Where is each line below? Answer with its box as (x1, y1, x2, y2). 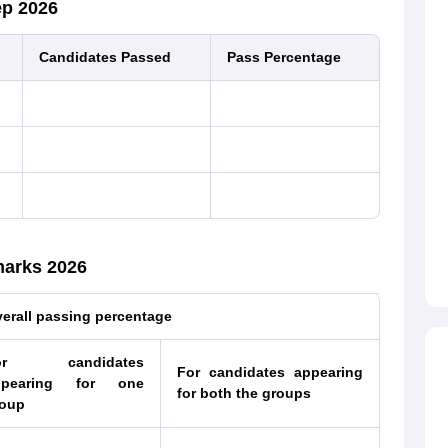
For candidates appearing (176, 364, 363, 380)
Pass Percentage (226, 49, 341, 65)
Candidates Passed (38, 49, 171, 65)
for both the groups (176, 385, 311, 401)
